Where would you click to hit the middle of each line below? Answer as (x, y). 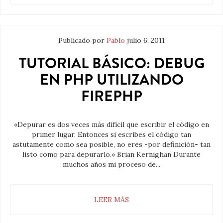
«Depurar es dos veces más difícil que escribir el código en (111, 125)
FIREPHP (111, 96)
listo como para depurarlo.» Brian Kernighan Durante (111, 155)
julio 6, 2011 (146, 41)
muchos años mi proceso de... (111, 165)
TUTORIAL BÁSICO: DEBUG (111, 63)
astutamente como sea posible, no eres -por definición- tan (111, 145)
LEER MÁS (111, 200)
